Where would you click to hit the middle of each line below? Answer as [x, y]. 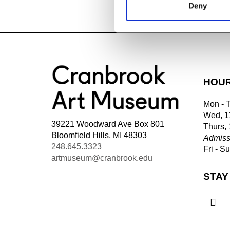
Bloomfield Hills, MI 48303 [99, 135]
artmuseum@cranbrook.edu [102, 158]
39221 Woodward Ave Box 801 [108, 124]
